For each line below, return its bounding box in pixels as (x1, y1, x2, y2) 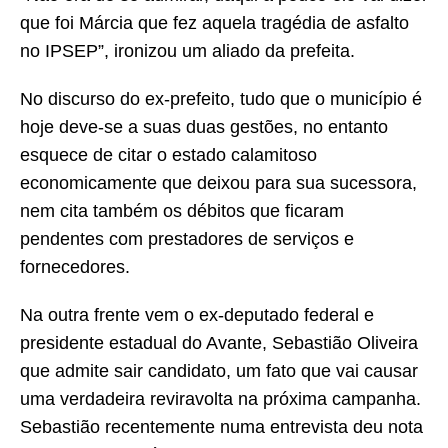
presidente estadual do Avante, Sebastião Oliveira (20, 333, 418, 354)
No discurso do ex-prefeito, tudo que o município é (20, 89, 422, 110)
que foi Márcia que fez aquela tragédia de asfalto (20, 13, 409, 34)
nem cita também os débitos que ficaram (20, 201, 344, 222)
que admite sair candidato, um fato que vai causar (20, 361, 418, 382)
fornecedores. (20, 257, 130, 278)
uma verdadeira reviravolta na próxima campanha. (20, 389, 421, 410)
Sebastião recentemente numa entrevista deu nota (20, 417, 423, 438)
